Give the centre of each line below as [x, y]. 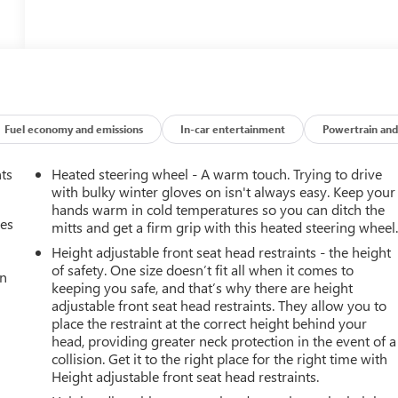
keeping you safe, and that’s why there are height [203, 287]
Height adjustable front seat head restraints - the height [222, 251]
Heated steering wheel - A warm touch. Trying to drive [217, 173]
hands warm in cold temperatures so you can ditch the [219, 209]
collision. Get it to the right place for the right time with [220, 358]
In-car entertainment [233, 128]
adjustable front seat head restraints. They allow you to [219, 305]
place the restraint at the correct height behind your [210, 322]
